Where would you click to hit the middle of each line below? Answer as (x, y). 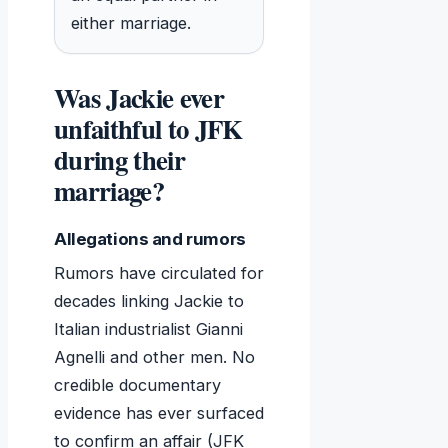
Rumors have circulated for (159, 273)
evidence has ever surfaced (159, 413)
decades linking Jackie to (149, 301)
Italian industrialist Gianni (148, 329)
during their (119, 160)
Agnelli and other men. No (154, 357)
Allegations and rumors (150, 239)
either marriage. (131, 23)
